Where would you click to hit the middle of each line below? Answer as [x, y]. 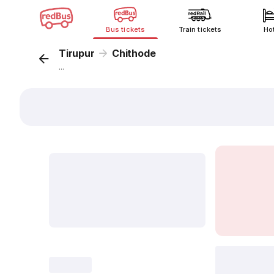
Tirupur [77, 53]
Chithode [134, 53]
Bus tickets [125, 29]
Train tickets [200, 29]
